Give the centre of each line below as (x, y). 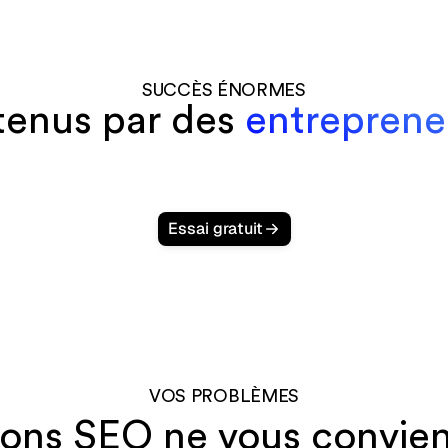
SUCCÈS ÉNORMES (224, 90)
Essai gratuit (215, 229)
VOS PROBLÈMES (224, 396)
